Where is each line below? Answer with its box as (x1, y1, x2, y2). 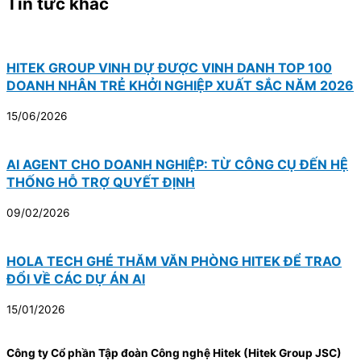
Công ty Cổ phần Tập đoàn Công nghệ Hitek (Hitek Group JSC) (6, 346, 342, 359)
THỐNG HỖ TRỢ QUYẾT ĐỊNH (6, 174, 195, 191)
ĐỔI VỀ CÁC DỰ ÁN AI (6, 271, 145, 288)
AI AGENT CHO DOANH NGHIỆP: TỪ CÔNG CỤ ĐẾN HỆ (6, 156, 348, 173)
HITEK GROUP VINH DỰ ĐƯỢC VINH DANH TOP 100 (6, 60, 332, 77)
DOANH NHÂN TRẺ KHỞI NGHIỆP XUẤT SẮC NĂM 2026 (6, 77, 354, 94)
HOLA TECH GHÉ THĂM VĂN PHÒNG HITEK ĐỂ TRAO (6, 253, 342, 270)
